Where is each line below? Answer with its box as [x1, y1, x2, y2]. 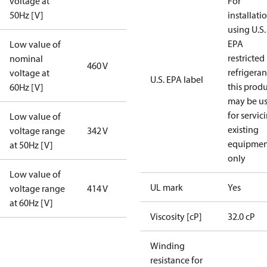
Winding [150, 240, 185, 252]
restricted [228, 52, 265, 64]
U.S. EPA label [150, 73, 203, 85]
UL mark [150, 181, 183, 193]
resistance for [150, 254, 203, 266]
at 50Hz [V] [10, 139, 53, 151]
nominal [10, 52, 43, 64]
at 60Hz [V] [10, 197, 53, 209]
